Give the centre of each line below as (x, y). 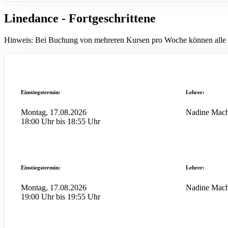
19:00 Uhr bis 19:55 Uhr (61, 196)
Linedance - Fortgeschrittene (80, 18)
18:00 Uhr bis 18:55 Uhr (61, 121)
